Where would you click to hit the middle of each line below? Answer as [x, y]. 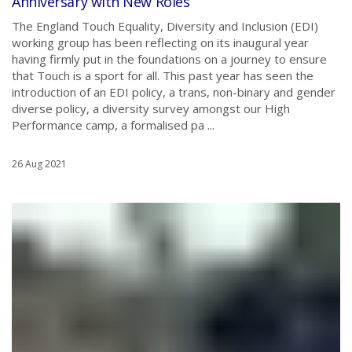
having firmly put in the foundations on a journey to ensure [169, 59]
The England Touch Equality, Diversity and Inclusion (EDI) [165, 26]
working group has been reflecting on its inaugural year [160, 42]
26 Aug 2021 [39, 164]
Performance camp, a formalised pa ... [113, 125]
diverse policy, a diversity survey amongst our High [151, 108]
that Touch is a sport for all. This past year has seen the [163, 75]
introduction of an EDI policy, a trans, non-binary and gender [174, 92]
